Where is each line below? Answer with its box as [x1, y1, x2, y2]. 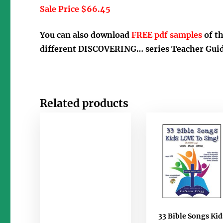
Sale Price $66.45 [40, 3, 111, 14]
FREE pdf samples [131, 30, 205, 40]
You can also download [40, 30, 132, 40]
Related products [40, 96, 129, 110]
